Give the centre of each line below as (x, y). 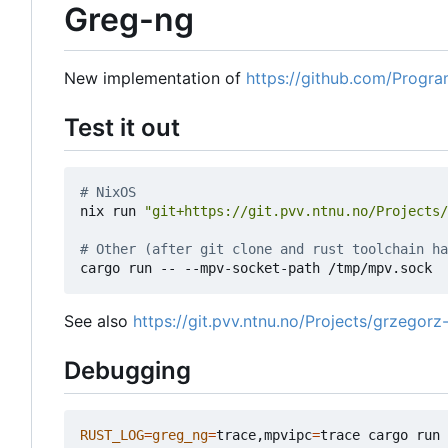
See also (98, 320)
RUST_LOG (112, 435)
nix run (112, 210)
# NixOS (108, 191)
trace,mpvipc (264, 435)
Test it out (122, 127)
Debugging (127, 370)
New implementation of (155, 77)
